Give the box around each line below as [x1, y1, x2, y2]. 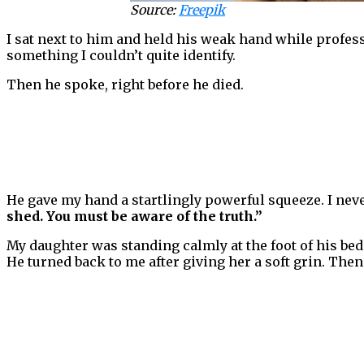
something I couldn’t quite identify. [6, 47, 236, 64]
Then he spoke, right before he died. [6, 76, 244, 93]
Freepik [179, 2, 225, 19]
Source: [130, 2, 179, 19]
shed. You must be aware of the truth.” [6, 208, 262, 225]
